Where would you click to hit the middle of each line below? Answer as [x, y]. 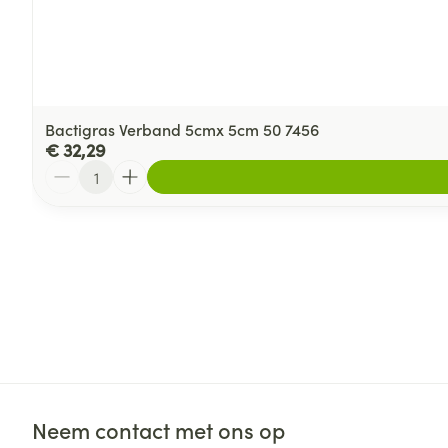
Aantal [68, 169]
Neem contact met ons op [158, 429]
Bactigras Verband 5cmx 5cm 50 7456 [182, 129]
